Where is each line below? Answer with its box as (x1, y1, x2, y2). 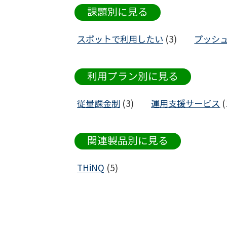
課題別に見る (87, 6, 148, 18)
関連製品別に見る (87, 135, 168, 147)
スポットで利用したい (77, 34, 163, 45)
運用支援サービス (151, 98, 220, 109)
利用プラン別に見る (87, 70, 178, 83)
